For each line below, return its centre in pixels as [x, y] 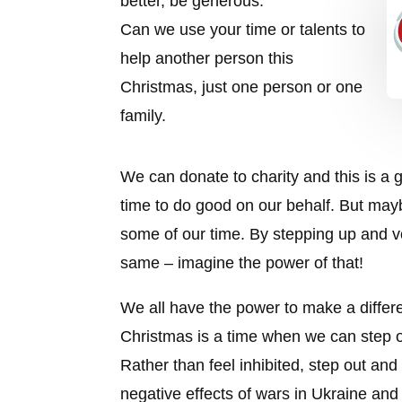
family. [144, 115]
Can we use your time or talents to [243, 29]
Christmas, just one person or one [242, 87]
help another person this [207, 58]
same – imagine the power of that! [242, 262]
